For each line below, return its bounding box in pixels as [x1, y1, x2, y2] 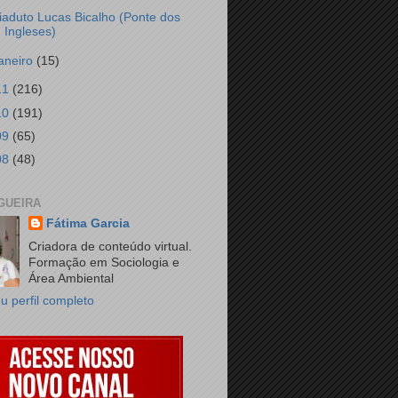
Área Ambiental [28, 272, 115, 286]
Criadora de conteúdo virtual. [28, 240, 193, 254]
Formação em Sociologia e [28, 256, 180, 270]
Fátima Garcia [46, 216, 131, 230]
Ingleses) [4, 24, 56, 38]
